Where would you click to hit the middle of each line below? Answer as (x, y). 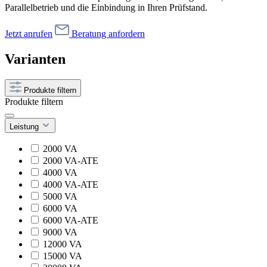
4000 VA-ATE (71, 184)
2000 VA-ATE (71, 160)
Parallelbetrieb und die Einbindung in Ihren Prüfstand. (106, 8)
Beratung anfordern (108, 34)
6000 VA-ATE (71, 220)
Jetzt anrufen (29, 34)
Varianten (35, 59)
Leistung (25, 126)
